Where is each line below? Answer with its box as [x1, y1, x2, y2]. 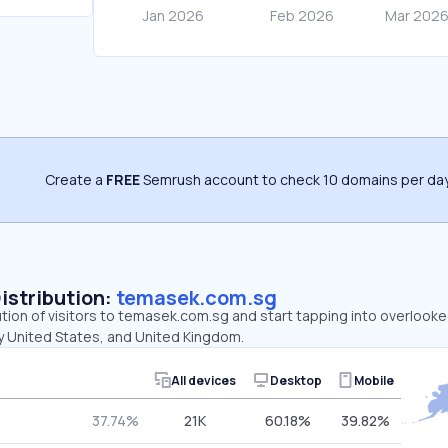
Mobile [354, 371, 394, 389]
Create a [45, 170, 106, 189]
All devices [171, 371, 236, 389]
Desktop [270, 371, 322, 389]
